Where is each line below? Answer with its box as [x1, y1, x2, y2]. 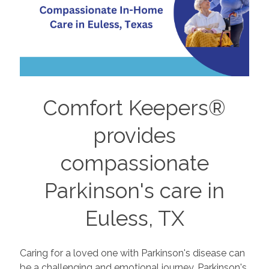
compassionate [60, 150, 209, 175]
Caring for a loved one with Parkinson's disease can [19, 247, 245, 259]
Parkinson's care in [44, 178, 225, 203]
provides [93, 122, 176, 148]
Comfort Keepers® [43, 95, 226, 120]
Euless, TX [85, 205, 184, 231]
